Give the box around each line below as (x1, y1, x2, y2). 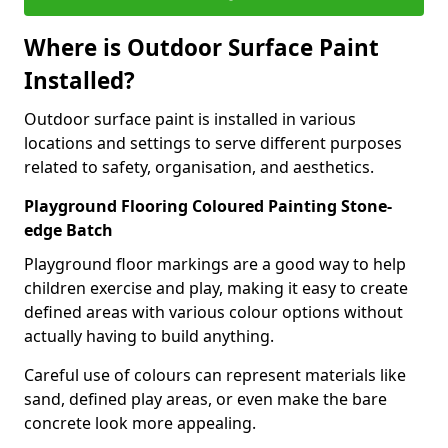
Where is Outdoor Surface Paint (24, 32, 379, 63)
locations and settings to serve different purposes (24, 132, 402, 154)
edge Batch (24, 219, 113, 241)
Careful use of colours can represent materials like (24, 364, 406, 386)
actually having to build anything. (24, 325, 274, 347)
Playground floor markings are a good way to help (24, 253, 406, 275)
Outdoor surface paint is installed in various (24, 108, 356, 130)
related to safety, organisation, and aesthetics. (24, 156, 374, 178)
